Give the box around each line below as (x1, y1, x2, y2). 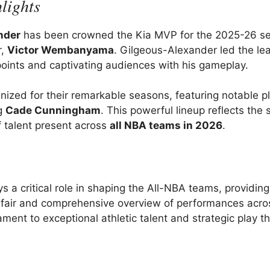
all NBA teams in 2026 (110, 119, 222, 132)
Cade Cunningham (5, 104, 101, 117)
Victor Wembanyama (7, 43, 114, 56)
